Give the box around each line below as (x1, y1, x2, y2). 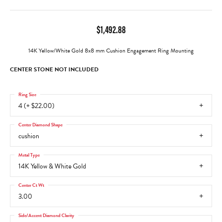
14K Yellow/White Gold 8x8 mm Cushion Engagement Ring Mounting (28, 46, 194, 55)
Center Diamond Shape (18, 120, 62, 128)
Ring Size (18, 90, 36, 98)
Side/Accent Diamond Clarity (18, 211, 74, 219)
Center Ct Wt (18, 181, 44, 188)
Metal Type (18, 151, 40, 158)
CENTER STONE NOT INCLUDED (10, 65, 99, 74)
